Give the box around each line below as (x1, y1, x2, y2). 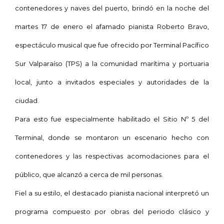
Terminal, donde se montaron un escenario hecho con (15, 133, 209, 141)
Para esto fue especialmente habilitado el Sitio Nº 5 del (15, 114, 209, 123)
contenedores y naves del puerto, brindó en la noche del (15, 3, 209, 12)
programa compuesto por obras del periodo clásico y (15, 207, 209, 215)
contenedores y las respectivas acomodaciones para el (15, 151, 209, 160)
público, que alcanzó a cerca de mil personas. (15, 170, 163, 178)
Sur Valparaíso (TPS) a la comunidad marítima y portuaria (15, 59, 209, 67)
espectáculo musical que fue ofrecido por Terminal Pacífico (15, 40, 209, 49)
